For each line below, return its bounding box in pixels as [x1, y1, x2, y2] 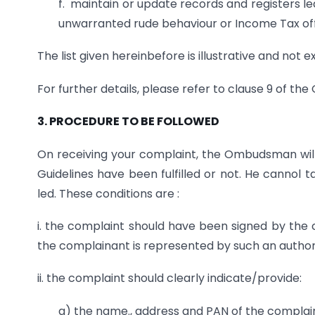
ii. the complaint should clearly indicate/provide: [37, 270, 302, 287]
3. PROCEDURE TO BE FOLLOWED [37, 113, 221, 130]
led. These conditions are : [37, 185, 179, 202]
